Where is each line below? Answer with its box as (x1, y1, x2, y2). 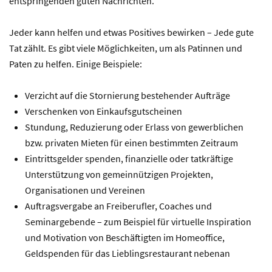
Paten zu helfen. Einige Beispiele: (9, 57, 142, 70)
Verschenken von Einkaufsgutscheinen (25, 104, 182, 117)
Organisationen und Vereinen (25, 183, 145, 196)
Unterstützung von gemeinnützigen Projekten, (25, 168, 213, 180)
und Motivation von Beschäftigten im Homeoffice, (25, 231, 225, 243)
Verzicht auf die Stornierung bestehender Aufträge (25, 89, 230, 101)
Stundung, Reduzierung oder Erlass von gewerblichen (25, 120, 243, 133)
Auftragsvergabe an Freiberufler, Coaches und (25, 199, 212, 212)
